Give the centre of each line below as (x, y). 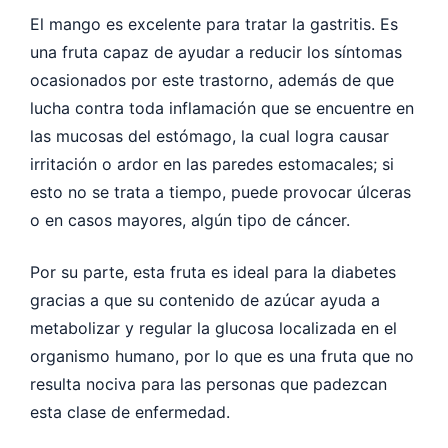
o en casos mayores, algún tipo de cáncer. (192, 219)
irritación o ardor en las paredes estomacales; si (212, 163)
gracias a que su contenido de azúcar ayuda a (205, 299)
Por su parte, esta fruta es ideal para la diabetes (213, 271)
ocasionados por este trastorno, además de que (212, 79)
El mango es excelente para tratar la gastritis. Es (214, 23)
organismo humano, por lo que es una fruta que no (222, 355)
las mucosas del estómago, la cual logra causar (209, 135)
